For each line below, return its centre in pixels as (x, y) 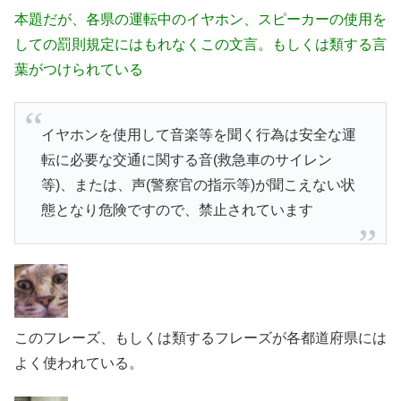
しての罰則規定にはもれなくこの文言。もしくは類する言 (200, 44)
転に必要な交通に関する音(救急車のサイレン (186, 160)
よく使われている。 (79, 363)
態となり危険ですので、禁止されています (177, 210)
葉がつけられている (79, 69)
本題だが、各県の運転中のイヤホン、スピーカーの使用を (200, 19)
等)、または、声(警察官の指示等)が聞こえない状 (198, 185)
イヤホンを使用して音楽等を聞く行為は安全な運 (198, 135)
